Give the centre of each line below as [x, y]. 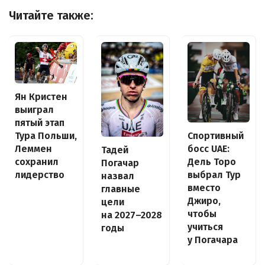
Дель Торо [212, 161]
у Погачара [213, 240]
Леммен [33, 148]
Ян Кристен [41, 96]
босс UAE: [209, 148]
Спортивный [216, 135]
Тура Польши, [46, 135]
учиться [205, 227]
